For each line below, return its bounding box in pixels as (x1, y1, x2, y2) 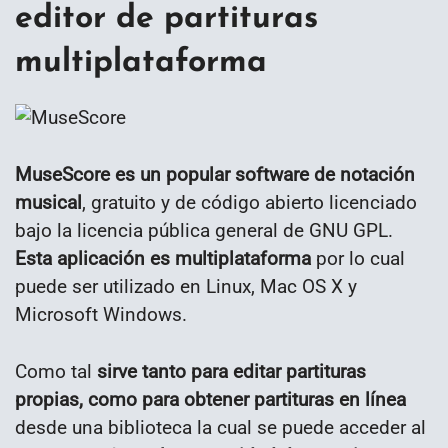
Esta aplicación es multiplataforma (15, 246, 311, 270)
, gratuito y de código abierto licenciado (82, 190, 417, 214)
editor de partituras (15, 2, 318, 35)
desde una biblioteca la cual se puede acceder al (15, 415, 426, 439)
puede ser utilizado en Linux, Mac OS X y (15, 274, 357, 298)
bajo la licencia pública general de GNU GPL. (15, 218, 393, 242)
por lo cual (311, 246, 405, 270)
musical (15, 190, 82, 214)
